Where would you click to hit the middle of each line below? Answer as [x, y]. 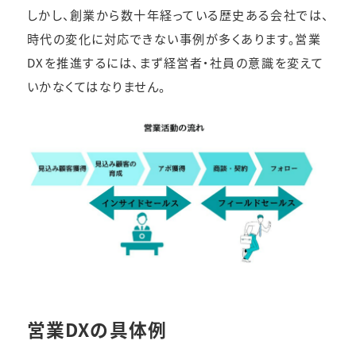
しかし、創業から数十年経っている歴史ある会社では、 [178, 15]
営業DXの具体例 [97, 329]
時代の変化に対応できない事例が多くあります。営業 [174, 39]
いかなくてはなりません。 [96, 86]
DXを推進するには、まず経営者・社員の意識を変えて [175, 62]
